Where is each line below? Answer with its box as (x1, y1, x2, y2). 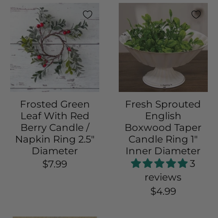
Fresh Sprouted (125, 98, 201, 110)
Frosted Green (19, 98, 90, 110)
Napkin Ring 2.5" (15, 133, 95, 145)
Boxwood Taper (125, 122, 202, 134)
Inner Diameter (126, 145, 201, 157)
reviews (145, 171, 182, 183)
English (145, 110, 182, 122)
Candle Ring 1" (128, 133, 198, 145)
